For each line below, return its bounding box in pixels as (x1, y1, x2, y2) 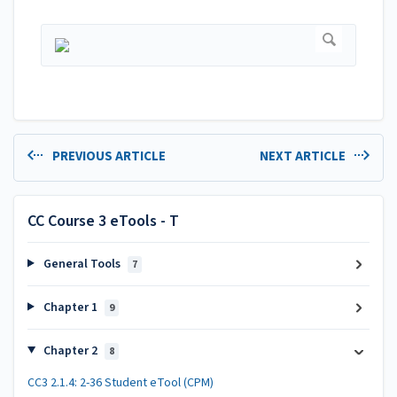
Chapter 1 (40, 298, 100, 316)
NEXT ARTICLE (259, 147, 348, 167)
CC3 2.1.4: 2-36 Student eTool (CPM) (27, 373, 214, 392)
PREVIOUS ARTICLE (49, 147, 166, 167)
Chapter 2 (40, 341, 100, 360)
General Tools (40, 254, 123, 273)
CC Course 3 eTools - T (27, 209, 179, 232)
